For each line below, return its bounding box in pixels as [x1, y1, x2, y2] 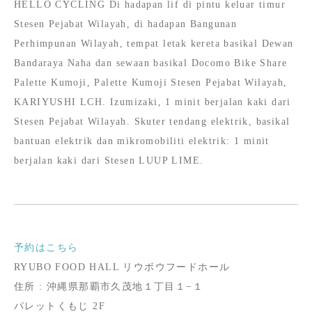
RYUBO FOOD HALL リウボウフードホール [14, 262, 231, 272]
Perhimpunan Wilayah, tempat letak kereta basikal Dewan [14, 38, 294, 49]
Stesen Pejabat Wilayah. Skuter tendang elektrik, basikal [14, 116, 290, 127]
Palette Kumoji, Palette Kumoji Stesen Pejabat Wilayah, [14, 77, 288, 88]
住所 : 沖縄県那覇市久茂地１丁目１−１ [14, 281, 203, 292]
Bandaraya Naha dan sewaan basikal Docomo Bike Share [14, 58, 288, 68]
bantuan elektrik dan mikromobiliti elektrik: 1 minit [14, 136, 270, 146]
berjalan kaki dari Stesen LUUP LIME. [14, 155, 204, 166]
